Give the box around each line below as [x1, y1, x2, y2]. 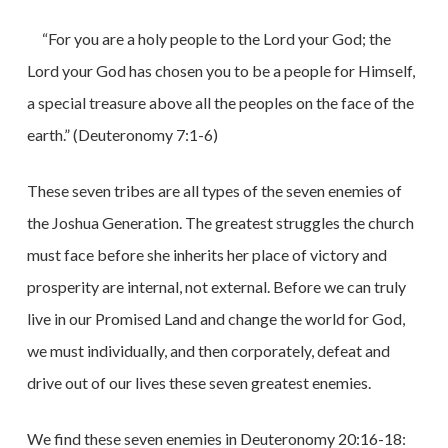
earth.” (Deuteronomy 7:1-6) [26, 125, 218, 144]
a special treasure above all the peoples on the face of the [26, 93, 414, 112]
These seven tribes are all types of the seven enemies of [26, 181, 402, 200]
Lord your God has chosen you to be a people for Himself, [26, 61, 415, 80]
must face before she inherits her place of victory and [26, 245, 387, 264]
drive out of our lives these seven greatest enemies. [26, 373, 371, 392]
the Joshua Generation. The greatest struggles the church [26, 213, 414, 232]
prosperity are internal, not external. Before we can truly [26, 277, 406, 296]
